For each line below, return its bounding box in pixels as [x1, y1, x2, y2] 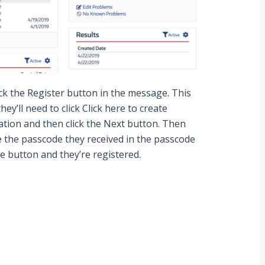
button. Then [127, 117, 186, 131]
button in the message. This [67, 86, 191, 100]
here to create [102, 102, 167, 115]
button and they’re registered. [8, 148, 141, 161]
